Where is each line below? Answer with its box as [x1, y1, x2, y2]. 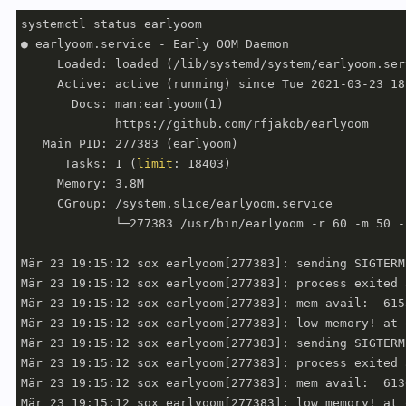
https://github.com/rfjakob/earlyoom [21, 117, 369, 131]
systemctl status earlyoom [21, 17, 202, 32]
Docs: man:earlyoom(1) [21, 97, 224, 111]
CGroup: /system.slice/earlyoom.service [21, 197, 333, 211]
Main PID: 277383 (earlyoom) [21, 137, 238, 151]
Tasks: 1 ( [21, 157, 137, 171]
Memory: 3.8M [21, 177, 144, 191]
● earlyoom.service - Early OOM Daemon [21, 37, 289, 52]
